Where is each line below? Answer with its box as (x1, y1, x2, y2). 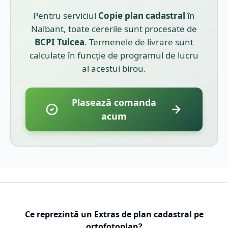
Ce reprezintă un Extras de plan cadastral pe (24, 208, 204, 220)
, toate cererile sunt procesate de (64, 22, 197, 35)
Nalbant (31, 22, 64, 35)
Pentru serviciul (33, 9, 98, 21)
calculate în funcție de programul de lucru (30, 49, 198, 61)
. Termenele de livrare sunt (84, 36, 193, 48)
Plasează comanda (71, 96, 156, 108)
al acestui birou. (82, 62, 146, 74)
